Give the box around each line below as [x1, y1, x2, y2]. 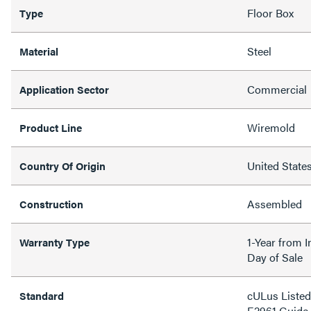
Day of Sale [247, 249, 303, 265]
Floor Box [247, 5, 294, 21]
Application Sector [19, 82, 109, 96]
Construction [19, 196, 83, 211]
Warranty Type [19, 235, 90, 249]
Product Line [19, 120, 82, 135]
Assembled [247, 196, 302, 212]
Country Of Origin [19, 158, 106, 173]
